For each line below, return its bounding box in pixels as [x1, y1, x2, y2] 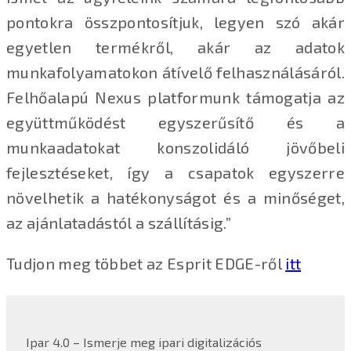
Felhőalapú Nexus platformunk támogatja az [6, 88, 345, 107]
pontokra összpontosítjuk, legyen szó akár [6, 13, 345, 32]
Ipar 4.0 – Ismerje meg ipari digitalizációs [26, 334, 262, 349]
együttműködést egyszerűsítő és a [6, 113, 345, 132]
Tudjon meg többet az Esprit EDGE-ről [6, 254, 286, 273]
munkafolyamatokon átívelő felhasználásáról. [6, 63, 345, 82]
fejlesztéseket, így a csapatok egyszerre [6, 163, 345, 183]
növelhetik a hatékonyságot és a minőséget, [6, 188, 345, 208]
